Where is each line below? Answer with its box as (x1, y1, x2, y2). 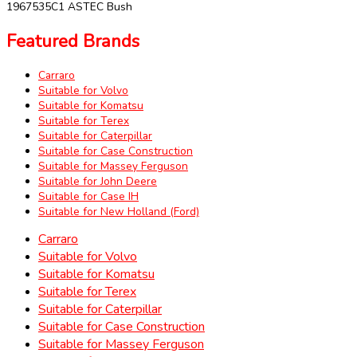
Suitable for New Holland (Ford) (38, 203, 199, 219)
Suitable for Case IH (38, 188, 139, 204)
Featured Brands (6, 29, 139, 53)
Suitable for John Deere (38, 173, 157, 189)
